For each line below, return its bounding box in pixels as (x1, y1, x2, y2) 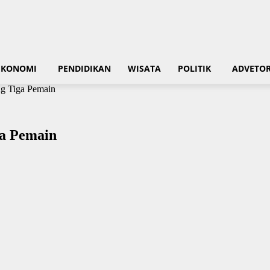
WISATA (128, 63, 161, 74)
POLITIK (178, 63, 211, 74)
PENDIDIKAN (58, 63, 111, 74)
